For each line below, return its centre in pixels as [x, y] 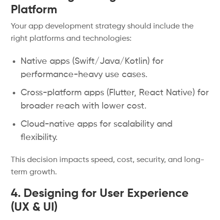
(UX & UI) [34, 207]
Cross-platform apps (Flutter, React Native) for [115, 93]
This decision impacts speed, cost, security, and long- [108, 160]
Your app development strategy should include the [102, 27]
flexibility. [39, 137]
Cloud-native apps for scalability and [97, 124]
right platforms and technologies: [71, 39]
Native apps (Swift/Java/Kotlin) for [92, 61]
